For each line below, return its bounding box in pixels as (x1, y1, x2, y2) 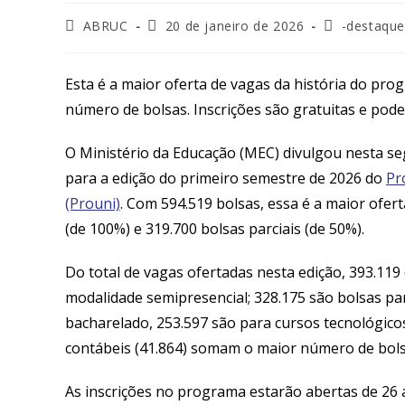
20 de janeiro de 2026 (165, 16, 305, 34)
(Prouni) (65, 193, 120, 213)
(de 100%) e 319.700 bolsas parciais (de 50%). (65, 218, 372, 239)
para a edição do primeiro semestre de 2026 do (65, 167, 386, 188)
